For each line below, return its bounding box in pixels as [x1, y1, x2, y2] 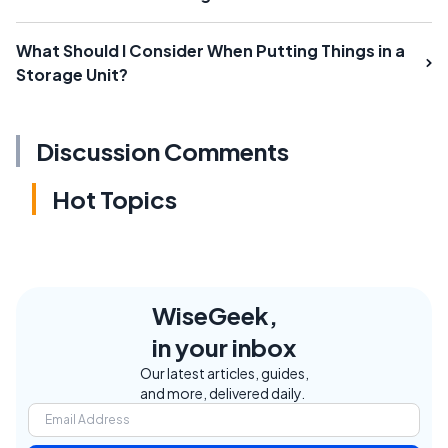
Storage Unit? [16, 63, 128, 85]
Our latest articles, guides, [139, 363, 309, 382]
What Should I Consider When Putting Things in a [16, 39, 405, 61]
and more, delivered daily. [139, 383, 305, 402]
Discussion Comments [36, 135, 289, 166]
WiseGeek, [152, 299, 278, 330]
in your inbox [152, 331, 296, 362]
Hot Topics [52, 183, 177, 214]
